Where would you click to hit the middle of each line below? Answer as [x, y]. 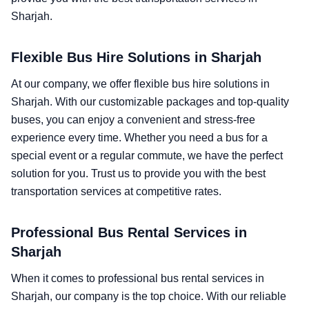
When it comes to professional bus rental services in [138, 278]
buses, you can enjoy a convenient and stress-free [133, 120]
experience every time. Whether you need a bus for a [139, 138]
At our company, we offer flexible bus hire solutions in [140, 84]
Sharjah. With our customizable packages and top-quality [150, 102]
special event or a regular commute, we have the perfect [147, 156]
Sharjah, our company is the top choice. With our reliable [149, 296]
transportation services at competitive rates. [116, 191]
